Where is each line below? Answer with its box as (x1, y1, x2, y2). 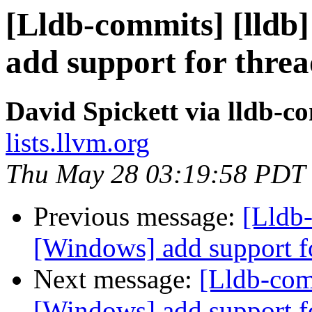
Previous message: (33, 201, 242, 232)
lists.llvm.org (6, 127, 150, 158)
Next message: (33, 264, 199, 295)
